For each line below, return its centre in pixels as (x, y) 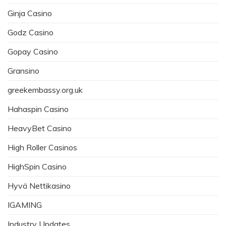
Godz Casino (31, 32)
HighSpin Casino (37, 166)
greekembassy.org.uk (45, 90)
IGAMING (25, 205)
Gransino (23, 70)
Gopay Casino (33, 51)
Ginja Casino (30, 13)
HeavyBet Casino (40, 128)
